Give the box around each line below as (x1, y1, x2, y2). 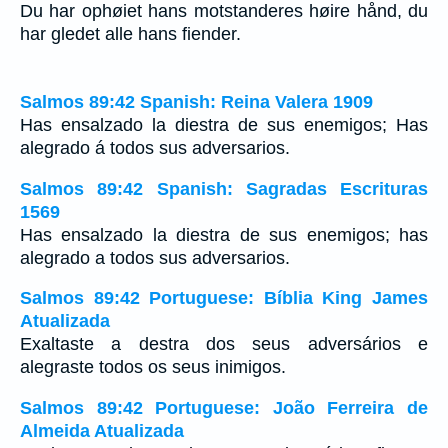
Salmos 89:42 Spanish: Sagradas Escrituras (20, 178, 428, 199)
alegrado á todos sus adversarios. (20, 138, 290, 159)
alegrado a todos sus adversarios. (20, 247, 290, 268)
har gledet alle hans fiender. (20, 23, 241, 44)
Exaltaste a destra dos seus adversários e (20, 334, 428, 355)
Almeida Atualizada (20, 421, 184, 441)
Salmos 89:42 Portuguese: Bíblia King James (20, 288, 428, 309)
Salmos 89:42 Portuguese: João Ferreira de (20, 398, 428, 418)
